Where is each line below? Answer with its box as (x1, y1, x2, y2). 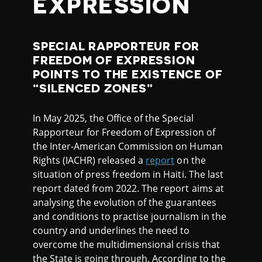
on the (174, 153, 206, 167)
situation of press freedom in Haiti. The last (33, 167, 223, 181)
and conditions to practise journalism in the (33, 209, 226, 223)
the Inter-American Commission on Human (33, 139, 223, 153)
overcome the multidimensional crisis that (33, 237, 220, 251)
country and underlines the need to (33, 223, 190, 237)
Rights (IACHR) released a (33, 153, 146, 167)
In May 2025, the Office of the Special (33, 111, 194, 125)
